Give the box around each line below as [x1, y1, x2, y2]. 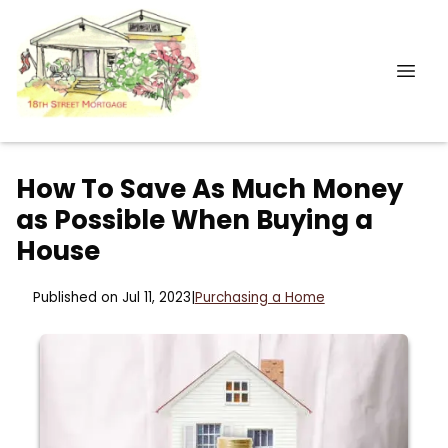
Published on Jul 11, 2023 [32, 288, 191, 308]
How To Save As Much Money [16, 171, 403, 207]
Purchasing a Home [194, 288, 325, 308]
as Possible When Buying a [16, 202, 373, 238]
